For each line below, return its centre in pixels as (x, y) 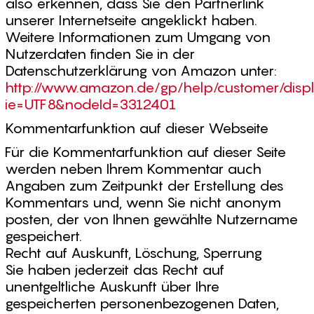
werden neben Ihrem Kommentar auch (133, 169)
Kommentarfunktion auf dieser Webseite (137, 128)
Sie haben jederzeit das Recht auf (115, 270)
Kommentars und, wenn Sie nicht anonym (143, 203)
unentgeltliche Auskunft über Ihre (112, 287)
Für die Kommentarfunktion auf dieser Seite (145, 152)
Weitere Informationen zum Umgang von (138, 37)
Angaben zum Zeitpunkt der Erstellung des (144, 186)
